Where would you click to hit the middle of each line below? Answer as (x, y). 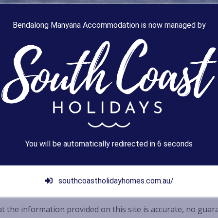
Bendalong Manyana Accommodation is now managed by (109, 25)
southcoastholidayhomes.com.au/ (115, 181)
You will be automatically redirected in (91, 144)
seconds (178, 144)
